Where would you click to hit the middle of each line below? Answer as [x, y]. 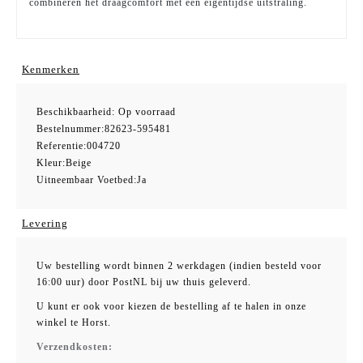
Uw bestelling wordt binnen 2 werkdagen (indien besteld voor [179, 265]
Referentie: [62, 145]
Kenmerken [51, 69]
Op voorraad [147, 111]
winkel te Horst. [74, 322]
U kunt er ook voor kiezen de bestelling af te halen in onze [171, 306]
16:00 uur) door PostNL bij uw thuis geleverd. [145, 282]
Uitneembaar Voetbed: [87, 179]
